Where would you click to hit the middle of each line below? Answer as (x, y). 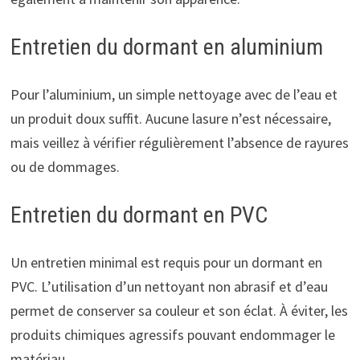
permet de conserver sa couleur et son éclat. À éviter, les (179, 311)
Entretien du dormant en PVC (139, 215)
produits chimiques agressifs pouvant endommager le (172, 335)
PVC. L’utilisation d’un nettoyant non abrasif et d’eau (169, 287)
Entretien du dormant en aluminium (166, 47)
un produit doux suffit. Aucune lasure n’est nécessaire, (170, 119)
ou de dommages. (65, 167)
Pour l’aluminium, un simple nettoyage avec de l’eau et (174, 95)
